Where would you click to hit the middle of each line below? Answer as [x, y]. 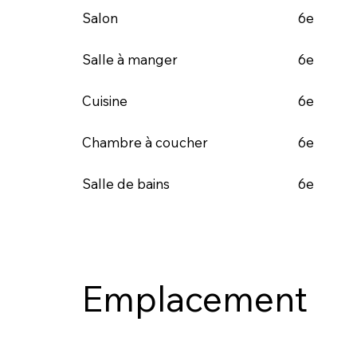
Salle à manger [129, 59]
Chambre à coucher [145, 142]
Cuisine [104, 100]
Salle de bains [126, 183]
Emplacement [194, 298]
